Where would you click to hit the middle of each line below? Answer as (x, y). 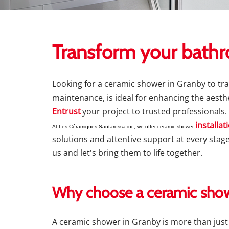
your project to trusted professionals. (155, 111)
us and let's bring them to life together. (127, 153)
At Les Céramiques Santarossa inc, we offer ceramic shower (124, 127)
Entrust (66, 111)
